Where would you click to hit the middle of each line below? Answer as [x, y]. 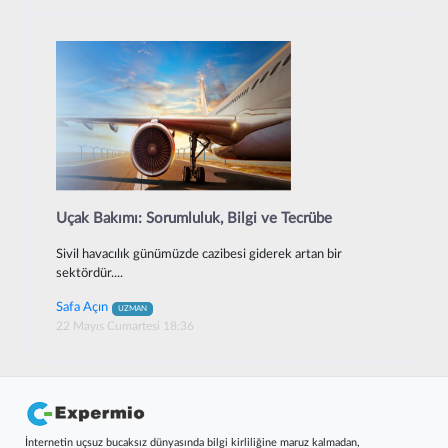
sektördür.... [89, 273]
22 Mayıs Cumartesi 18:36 [125, 326]
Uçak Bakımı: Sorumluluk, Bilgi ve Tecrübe [194, 218]
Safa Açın [82, 307]
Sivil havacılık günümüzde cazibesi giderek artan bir [199, 254]
